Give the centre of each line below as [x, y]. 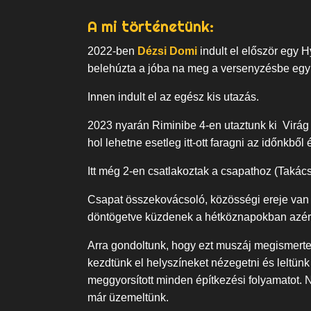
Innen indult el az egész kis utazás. [173, 97]
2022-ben [112, 51]
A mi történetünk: [151, 27]
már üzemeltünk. [128, 298]
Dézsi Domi [167, 51]
